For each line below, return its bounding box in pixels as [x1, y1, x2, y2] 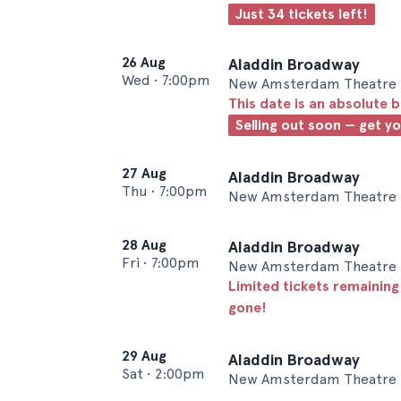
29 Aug [122, 347, 166, 364]
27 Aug [122, 165, 166, 182]
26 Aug [122, 54, 166, 71]
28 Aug [122, 236, 166, 253]
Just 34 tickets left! [235, 5, 368, 22]
